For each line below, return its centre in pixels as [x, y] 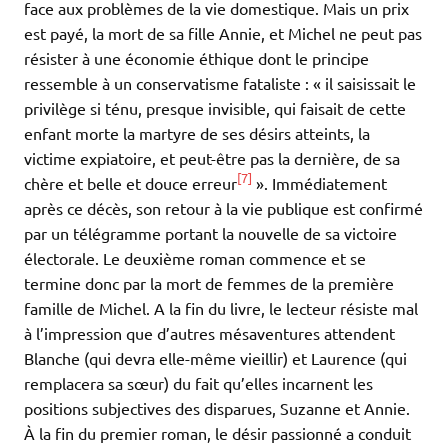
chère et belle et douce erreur [130, 182]
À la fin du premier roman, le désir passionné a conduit [217, 432]
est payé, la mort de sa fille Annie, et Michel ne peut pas [223, 32]
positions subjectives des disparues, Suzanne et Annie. [217, 407]
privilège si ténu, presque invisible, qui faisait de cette [215, 107]
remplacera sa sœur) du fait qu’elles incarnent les [198, 382]
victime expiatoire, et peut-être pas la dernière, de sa [212, 157]
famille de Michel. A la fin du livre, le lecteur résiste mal [221, 307]
